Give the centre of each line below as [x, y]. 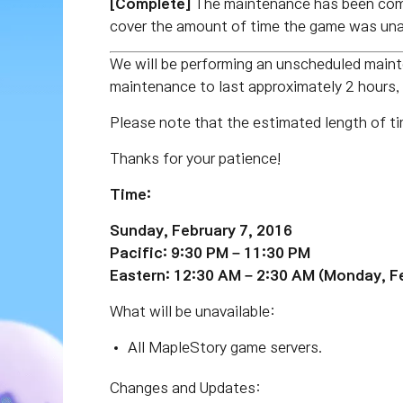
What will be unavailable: [193, 311]
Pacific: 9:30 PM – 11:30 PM [210, 253]
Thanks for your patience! [195, 158]
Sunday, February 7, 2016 [201, 230]
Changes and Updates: [185, 388]
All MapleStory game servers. [225, 347]
